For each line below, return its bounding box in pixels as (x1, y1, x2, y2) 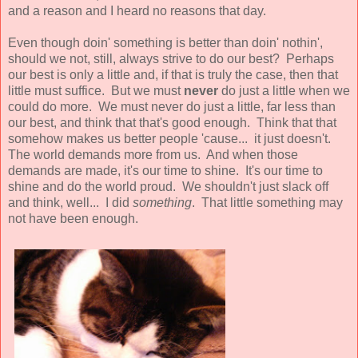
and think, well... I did (8, 195, 133, 209)
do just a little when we (218, 83, 350, 97)
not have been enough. (8, 211, 138, 225)
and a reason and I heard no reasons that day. (8, 3, 266, 18)
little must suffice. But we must (8, 83, 184, 97)
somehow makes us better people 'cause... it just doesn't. (8, 131, 334, 145)
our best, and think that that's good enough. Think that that (8, 115, 336, 129)
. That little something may (192, 195, 343, 209)
